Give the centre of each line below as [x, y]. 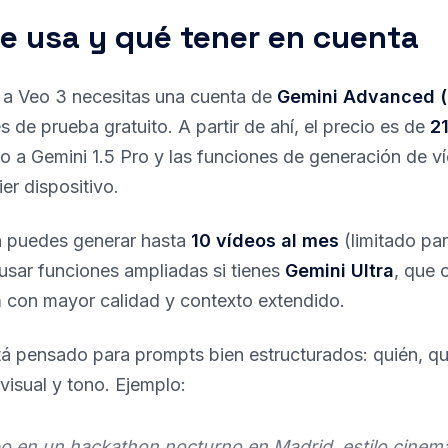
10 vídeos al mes [265, 240]
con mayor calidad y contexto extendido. [173, 300]
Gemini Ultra [339, 270]
